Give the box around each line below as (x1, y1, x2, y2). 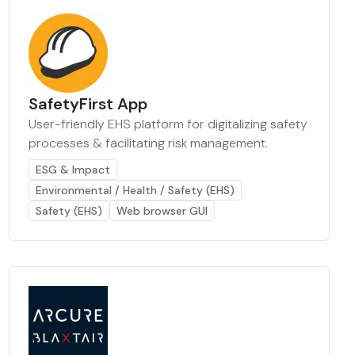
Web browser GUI (116, 204, 208, 218)
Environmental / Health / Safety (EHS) (35, 183, 235, 197)
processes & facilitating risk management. (28, 135, 268, 151)
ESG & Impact (35, 162, 110, 177)
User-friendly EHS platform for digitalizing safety (28, 116, 307, 132)
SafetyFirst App (28, 94, 147, 114)
